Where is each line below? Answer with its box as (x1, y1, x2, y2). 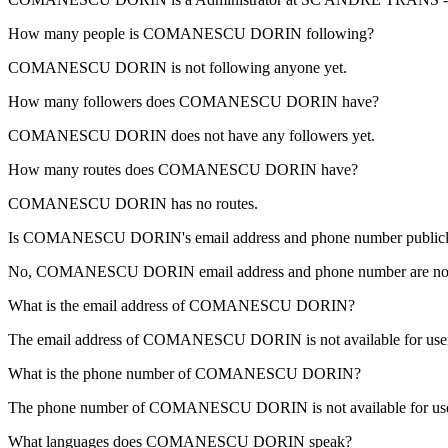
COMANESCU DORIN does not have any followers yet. (8, 127, 375, 145)
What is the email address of (8, 297, 189, 315)
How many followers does (8, 93, 179, 111)
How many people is (8, 25, 143, 43)
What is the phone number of (8, 365, 195, 383)
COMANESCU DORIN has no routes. (8, 195, 258, 213)
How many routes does (8, 161, 158, 179)
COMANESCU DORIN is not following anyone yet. (8, 59, 347, 77)
